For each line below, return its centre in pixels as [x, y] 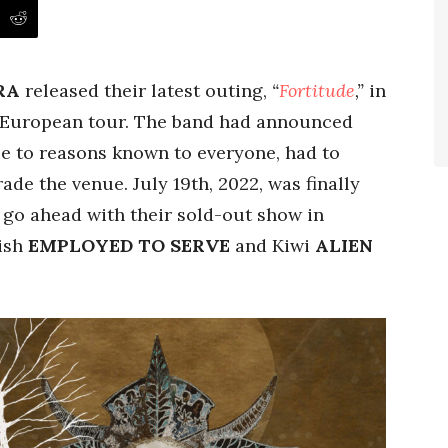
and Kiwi [272, 245]
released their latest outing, [146, 90]
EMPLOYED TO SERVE [129, 245]
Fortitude [317, 90]
